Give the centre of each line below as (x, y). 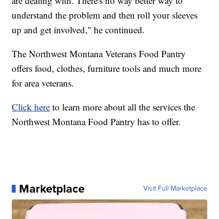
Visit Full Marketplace (175, 188)
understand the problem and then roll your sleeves (105, 15)
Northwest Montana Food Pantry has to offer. (97, 121)
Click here (31, 107)
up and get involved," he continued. (78, 29)
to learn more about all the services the (123, 107)
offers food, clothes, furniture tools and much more (107, 68)
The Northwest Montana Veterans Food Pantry (99, 53)
